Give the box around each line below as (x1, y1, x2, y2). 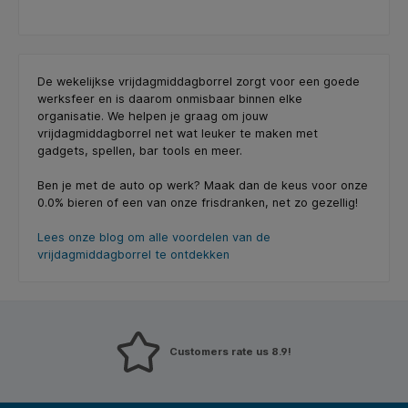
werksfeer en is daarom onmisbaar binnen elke (37, 91, 302, 106)
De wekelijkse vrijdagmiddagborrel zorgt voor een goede (37, 74, 360, 88)
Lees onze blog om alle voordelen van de (37, 229, 270, 244)
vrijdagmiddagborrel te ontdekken (37, 247, 229, 261)
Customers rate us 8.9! (169, 344, 291, 358)
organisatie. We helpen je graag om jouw (37, 108, 268, 123)
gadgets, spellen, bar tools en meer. (37, 143, 242, 158)
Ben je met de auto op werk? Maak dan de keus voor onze (37, 178, 368, 192)
